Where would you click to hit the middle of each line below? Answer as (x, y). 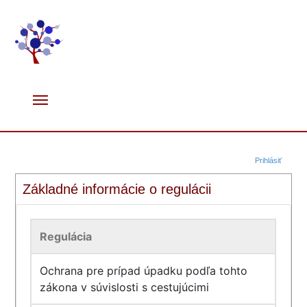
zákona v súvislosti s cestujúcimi (125, 287)
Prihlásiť (268, 160)
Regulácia (66, 236)
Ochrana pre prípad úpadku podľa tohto (144, 271)
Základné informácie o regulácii (117, 189)
